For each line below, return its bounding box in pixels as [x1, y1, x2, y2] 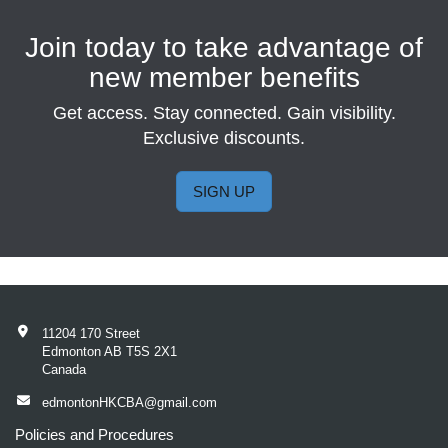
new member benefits [88, 61, 360, 93]
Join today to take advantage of [25, 31, 423, 63]
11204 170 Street [41, 326, 140, 341]
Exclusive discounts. [143, 128, 305, 148]
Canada [41, 362, 86, 377]
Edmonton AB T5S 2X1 [41, 344, 177, 359]
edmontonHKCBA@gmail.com [41, 395, 217, 410]
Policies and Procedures [15, 426, 174, 443]
